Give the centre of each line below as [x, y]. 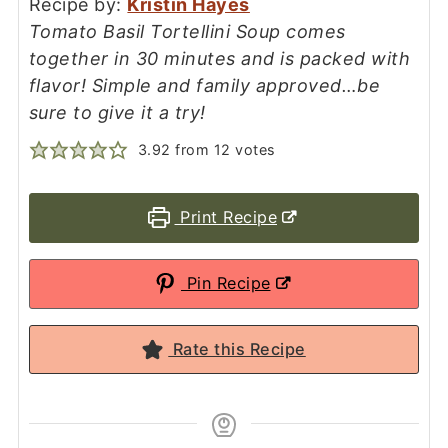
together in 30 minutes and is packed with [219, 58]
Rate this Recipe [237, 349]
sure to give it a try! [117, 112]
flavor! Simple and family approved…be [204, 85]
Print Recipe [226, 217]
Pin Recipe [226, 283]
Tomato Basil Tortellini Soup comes [187, 31]
